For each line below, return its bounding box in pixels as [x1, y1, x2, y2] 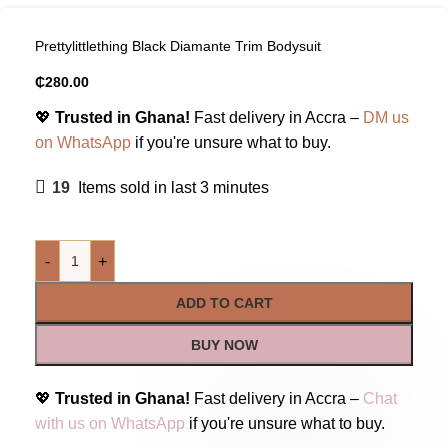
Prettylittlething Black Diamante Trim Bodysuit [35, 38, 321, 55]
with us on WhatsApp [35, 415, 185, 433]
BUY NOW [190, 337, 258, 354]
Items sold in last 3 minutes [78, 179, 269, 197]
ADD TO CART [175, 295, 273, 312]
